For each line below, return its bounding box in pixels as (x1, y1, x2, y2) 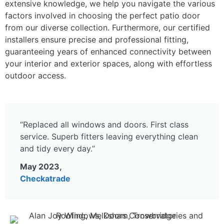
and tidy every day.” (20, 143, 95, 153)
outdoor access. (5, 70, 66, 80)
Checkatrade (20, 173, 70, 183)
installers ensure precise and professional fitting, (5, 34, 188, 44)
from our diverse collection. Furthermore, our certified (5, 22, 210, 32)
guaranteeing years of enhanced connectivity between (5, 46, 211, 56)
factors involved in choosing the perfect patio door (5, 10, 200, 20)
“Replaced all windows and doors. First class (20, 119, 188, 129)
